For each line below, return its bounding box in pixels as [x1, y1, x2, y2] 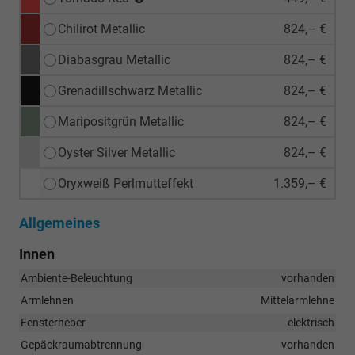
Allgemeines [19, 214, 100, 231]
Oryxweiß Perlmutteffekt [58, 175, 193, 191]
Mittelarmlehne [261, 293, 334, 307]
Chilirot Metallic [58, 21, 145, 36]
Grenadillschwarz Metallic [58, 82, 202, 98]
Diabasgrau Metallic [58, 52, 170, 67]
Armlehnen [21, 293, 74, 307]
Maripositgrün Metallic [58, 113, 184, 129]
